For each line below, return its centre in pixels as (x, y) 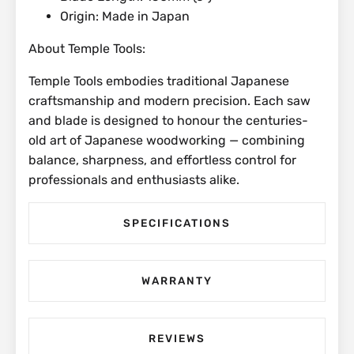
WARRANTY (177, 280)
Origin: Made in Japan (124, 16)
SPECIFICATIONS (177, 222)
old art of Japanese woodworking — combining (166, 140)
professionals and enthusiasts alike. (134, 179)
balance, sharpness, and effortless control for (162, 160)
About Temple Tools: (87, 48)
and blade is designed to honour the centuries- (168, 120)
